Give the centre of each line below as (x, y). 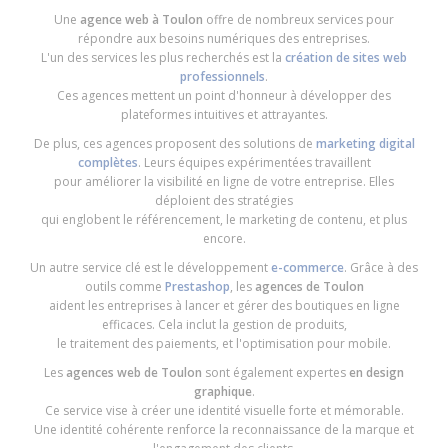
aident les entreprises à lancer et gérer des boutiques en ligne (224, 306)
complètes (107, 163)
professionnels (222, 77)
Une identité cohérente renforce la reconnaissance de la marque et (224, 430)
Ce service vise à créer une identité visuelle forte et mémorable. (224, 411)
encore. (224, 239)
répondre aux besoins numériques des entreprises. (224, 39)
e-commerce (306, 268)
